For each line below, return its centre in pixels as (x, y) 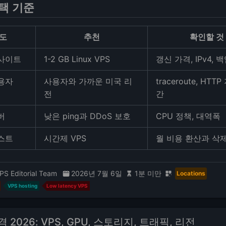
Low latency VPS (67, 186)
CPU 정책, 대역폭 (188, 116)
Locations (191, 173)
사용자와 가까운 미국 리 (88, 81)
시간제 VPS (65, 138)
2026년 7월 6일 (97, 174)
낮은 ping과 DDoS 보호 (87, 116)
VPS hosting (22, 186)
